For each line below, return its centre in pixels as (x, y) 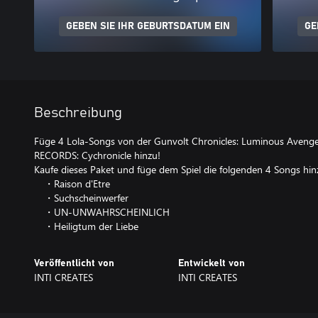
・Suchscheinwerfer (81, 198)
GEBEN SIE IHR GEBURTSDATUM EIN (148, 26)
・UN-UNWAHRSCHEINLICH (102, 212)
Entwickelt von (211, 263)
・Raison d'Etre (72, 183)
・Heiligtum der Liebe (86, 226)
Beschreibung (78, 113)
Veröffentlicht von (74, 263)
